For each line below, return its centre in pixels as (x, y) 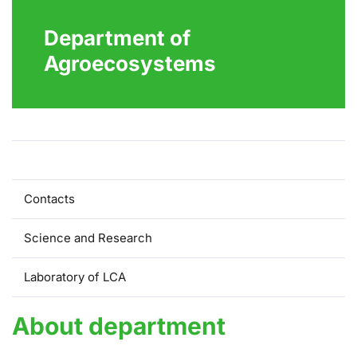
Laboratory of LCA (75, 277)
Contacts (49, 199)
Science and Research (88, 238)
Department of (117, 38)
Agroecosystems (130, 64)
